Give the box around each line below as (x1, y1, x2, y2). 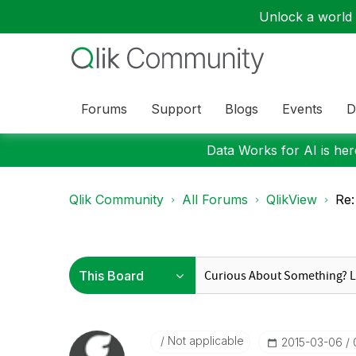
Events (282, 100, 323, 117)
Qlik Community (69, 192, 164, 207)
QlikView (266, 192, 317, 207)
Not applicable (164, 334, 244, 347)
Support (151, 100, 201, 117)
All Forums (182, 192, 248, 207)
